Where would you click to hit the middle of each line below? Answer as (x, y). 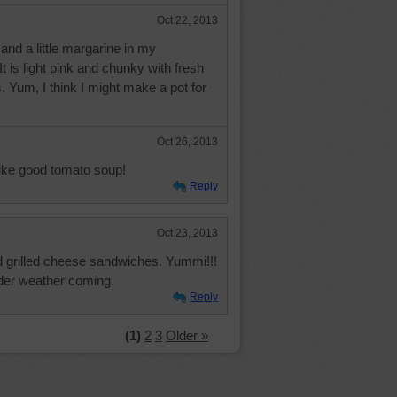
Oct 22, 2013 (187, 20)
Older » (187, 335)
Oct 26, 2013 (187, 142)
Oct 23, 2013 (187, 233)
